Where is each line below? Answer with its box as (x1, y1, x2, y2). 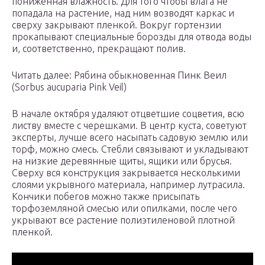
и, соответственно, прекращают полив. (12, 43, 186, 54)
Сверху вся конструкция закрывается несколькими (12, 167, 240, 179)
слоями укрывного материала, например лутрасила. (12, 179, 245, 190)
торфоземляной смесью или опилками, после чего (12, 203, 237, 214)
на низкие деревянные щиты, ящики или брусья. (12, 156, 232, 167)
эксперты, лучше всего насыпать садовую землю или (12, 132, 248, 143)
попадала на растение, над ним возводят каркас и (12, 8, 234, 19)
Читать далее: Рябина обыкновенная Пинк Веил (12, 70, 227, 81)
